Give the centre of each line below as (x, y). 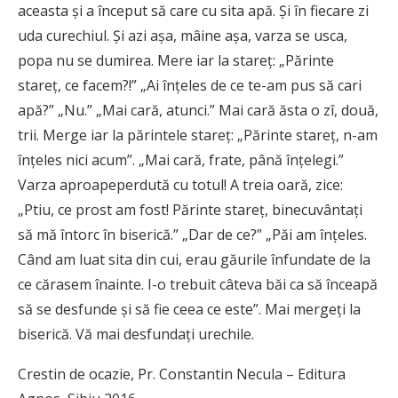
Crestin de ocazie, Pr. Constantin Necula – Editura (182, 374)
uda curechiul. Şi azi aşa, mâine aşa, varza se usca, (183, 35)
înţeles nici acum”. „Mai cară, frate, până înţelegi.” (181, 159)
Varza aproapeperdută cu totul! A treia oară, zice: (180, 184)
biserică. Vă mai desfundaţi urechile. (136, 334)
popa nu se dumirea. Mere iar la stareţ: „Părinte (176, 60)
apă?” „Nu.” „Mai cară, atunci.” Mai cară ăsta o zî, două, (198, 110)
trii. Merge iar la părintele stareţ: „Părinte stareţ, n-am (198, 135)
